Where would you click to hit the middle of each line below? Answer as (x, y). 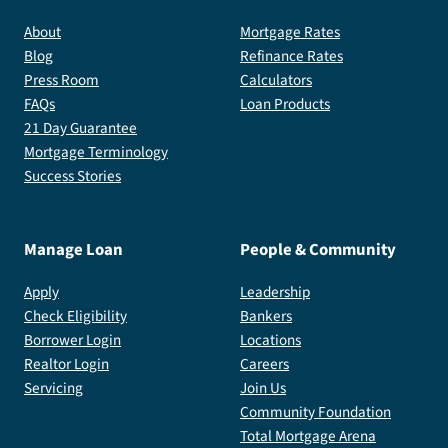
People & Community (318, 249)
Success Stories (72, 175)
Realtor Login (66, 364)
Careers (264, 364)
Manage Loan (73, 249)
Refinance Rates (291, 55)
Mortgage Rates (290, 31)
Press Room (61, 79)
